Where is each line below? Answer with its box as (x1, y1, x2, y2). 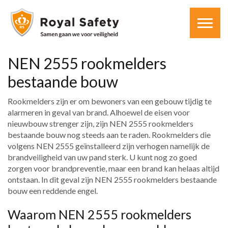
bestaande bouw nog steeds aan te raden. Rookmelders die (8, 130, 211, 139)
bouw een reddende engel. (8, 186, 98, 195)
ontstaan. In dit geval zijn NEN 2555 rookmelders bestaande (8, 175, 217, 184)
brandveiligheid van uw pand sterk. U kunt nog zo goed (8, 152, 197, 162)
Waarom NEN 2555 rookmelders (8, 207, 191, 222)
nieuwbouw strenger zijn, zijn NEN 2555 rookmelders (8, 119, 193, 128)
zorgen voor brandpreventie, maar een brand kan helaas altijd (8, 163, 219, 173)
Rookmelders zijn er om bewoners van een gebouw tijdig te (8, 96, 212, 106)
